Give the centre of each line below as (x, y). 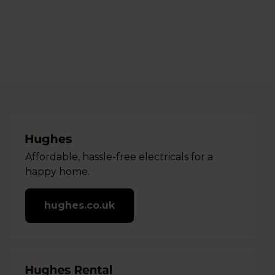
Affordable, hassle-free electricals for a (119, 157)
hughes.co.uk (79, 206)
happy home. (57, 172)
